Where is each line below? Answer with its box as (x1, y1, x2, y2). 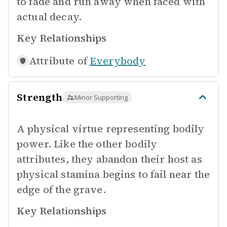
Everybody (89, 54, 146, 68)
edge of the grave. (17, 182, 106, 197)
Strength (17, 90, 62, 104)
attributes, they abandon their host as (17, 152, 202, 166)
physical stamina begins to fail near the (17, 167, 210, 181)
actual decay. (17, 10, 82, 24)
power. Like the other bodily (17, 137, 158, 151)
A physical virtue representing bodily (17, 122, 205, 136)
